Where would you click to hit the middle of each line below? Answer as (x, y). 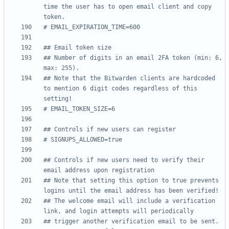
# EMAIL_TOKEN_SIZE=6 (79, 109)
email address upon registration (99, 170)
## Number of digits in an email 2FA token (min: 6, (133, 58)
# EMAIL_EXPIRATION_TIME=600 (92, 27)
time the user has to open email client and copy (128, 7)
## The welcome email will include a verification (129, 201)
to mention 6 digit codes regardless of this (120, 89)
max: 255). (61, 68)
